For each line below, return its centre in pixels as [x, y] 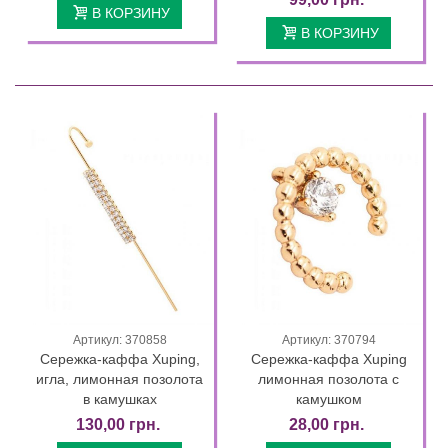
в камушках [119, 399]
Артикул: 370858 [119, 340]
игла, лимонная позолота [119, 379]
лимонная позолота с [328, 379]
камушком [328, 399]
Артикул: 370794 [328, 340]
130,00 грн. [117, 425]
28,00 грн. [326, 425]
